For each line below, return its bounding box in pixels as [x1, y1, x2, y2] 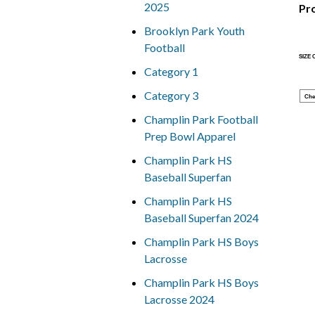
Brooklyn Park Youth [143, 24, 245, 37]
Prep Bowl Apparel [143, 129, 236, 143]
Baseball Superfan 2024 [143, 211, 259, 224]
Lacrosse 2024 [143, 292, 214, 306]
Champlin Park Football [143, 112, 258, 126]
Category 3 [143, 89, 198, 102]
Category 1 [143, 65, 198, 78]
